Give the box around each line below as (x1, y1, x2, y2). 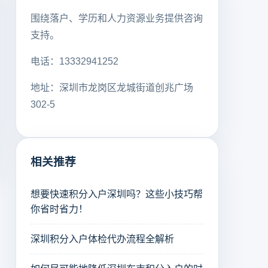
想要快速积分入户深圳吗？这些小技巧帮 (31, 189, 203, 200)
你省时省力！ (31, 204, 88, 215)
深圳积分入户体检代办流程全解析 (31, 234, 174, 245)
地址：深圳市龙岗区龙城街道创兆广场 (31, 82, 193, 93)
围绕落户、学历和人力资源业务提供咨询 (31, 13, 203, 23)
